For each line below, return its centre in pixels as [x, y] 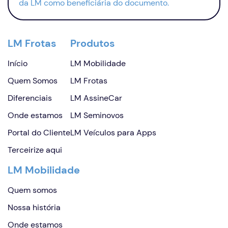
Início [18, 63]
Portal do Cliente [39, 133]
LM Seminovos [97, 115]
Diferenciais [30, 98]
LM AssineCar [96, 98]
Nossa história [34, 207]
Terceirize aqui [35, 150]
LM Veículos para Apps [113, 133]
